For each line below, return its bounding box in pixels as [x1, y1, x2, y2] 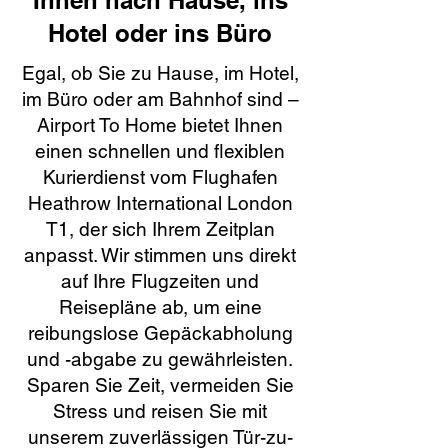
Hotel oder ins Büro [48, 19, 272, 47]
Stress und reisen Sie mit [53, 400, 267, 422]
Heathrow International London [27, 192, 293, 214]
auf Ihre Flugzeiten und [61, 270, 259, 292]
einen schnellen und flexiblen [35, 140, 285, 162]
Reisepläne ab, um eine [58, 296, 262, 318]
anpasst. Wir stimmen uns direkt [24, 244, 296, 266]
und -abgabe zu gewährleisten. [27, 348, 293, 370]
